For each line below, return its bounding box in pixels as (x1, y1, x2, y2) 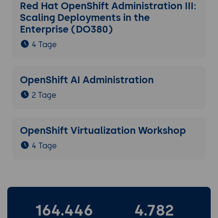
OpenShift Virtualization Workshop (19, 125, 186, 137)
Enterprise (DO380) (19, 23, 113, 36)
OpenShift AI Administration (19, 74, 154, 86)
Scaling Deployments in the (19, 12, 150, 24)
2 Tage (31, 91, 56, 100)
